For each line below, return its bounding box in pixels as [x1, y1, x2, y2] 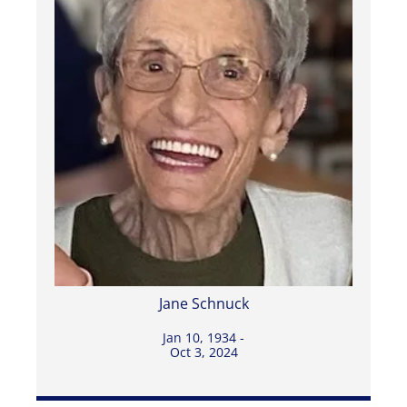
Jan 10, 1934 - [163, 329, 244, 347]
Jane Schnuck [158, 293, 249, 314]
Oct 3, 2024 [169, 343, 238, 362]
